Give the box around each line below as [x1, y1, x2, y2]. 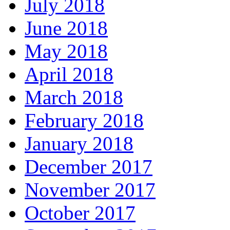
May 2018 [25, 40, 108, 62]
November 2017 [25, 179, 156, 201]
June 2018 [25, 17, 108, 39]
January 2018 [25, 132, 133, 155]
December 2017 [25, 156, 152, 178]
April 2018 [25, 63, 113, 85]
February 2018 [25, 109, 144, 131]
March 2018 [25, 86, 123, 108]
